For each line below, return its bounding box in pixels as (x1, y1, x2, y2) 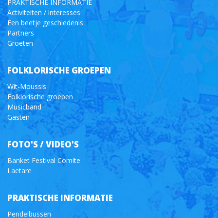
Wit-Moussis (7, 82, 46, 91)
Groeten (7, 38, 33, 48)
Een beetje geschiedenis (7, 18, 83, 28)
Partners (7, 28, 34, 38)
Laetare (7, 166, 32, 176)
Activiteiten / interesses (7, 8, 80, 18)
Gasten (7, 112, 30, 122)
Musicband (7, 102, 41, 112)
